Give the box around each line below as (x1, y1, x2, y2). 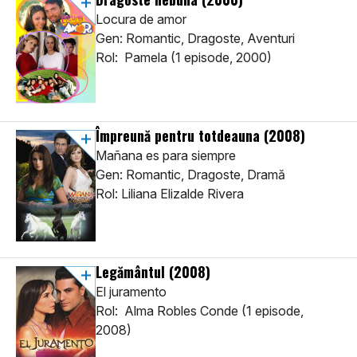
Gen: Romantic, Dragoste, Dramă (96, 167, 285, 183)
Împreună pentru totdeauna (96, 125, 264, 147)
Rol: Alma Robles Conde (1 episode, (96, 303, 304, 320)
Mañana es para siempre (96, 147, 236, 164)
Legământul (96, 261, 169, 283)
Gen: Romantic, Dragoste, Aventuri (96, 30, 295, 47)
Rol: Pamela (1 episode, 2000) (96, 49, 272, 66)
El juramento (96, 284, 167, 300)
